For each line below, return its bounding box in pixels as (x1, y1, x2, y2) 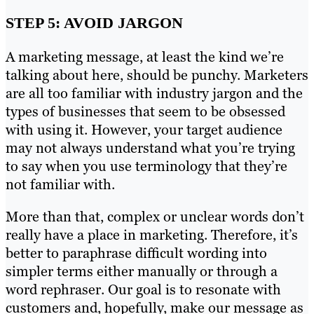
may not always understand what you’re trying (6, 139, 295, 158)
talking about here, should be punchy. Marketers (6, 66, 308, 85)
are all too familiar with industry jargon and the (6, 84, 303, 103)
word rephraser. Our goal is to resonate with (6, 280, 281, 299)
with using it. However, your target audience (6, 121, 282, 139)
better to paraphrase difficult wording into (6, 244, 267, 263)
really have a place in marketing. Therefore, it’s (6, 226, 298, 245)
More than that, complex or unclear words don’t (6, 207, 304, 226)
